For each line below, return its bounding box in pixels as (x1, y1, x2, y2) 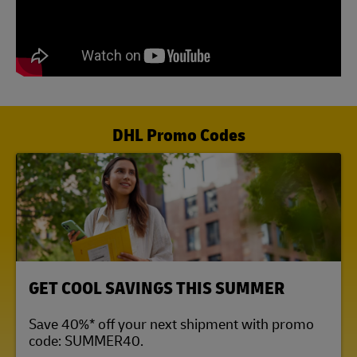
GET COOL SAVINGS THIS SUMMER (29, 274, 284, 300)
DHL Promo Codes (112, 122, 245, 147)
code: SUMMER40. (29, 329, 143, 351)
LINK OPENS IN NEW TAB (15, 264, 155, 281)
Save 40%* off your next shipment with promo (29, 312, 314, 334)
